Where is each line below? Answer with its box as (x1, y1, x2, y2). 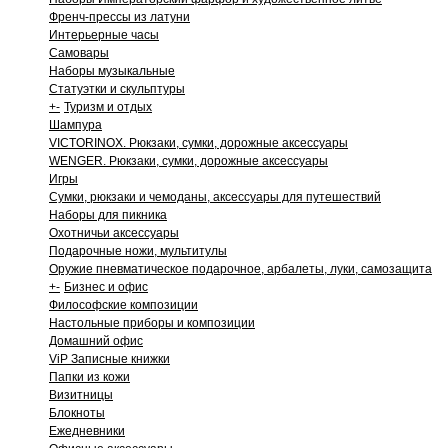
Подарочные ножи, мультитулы (49, 244, 227, 258)
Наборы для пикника (49, 208, 167, 222)
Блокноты (49, 406, 105, 420)
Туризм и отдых (64, 100, 152, 114)
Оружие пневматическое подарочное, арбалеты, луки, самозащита (49, 262, 432, 276)
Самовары (49, 46, 109, 60)
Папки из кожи (49, 370, 130, 384)
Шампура (49, 118, 102, 132)
